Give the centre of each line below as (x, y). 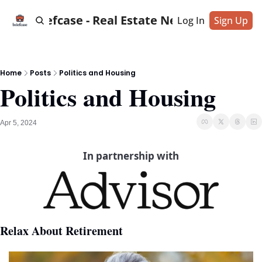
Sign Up (231, 20)
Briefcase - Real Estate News (111, 20)
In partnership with (131, 156)
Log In (191, 20)
